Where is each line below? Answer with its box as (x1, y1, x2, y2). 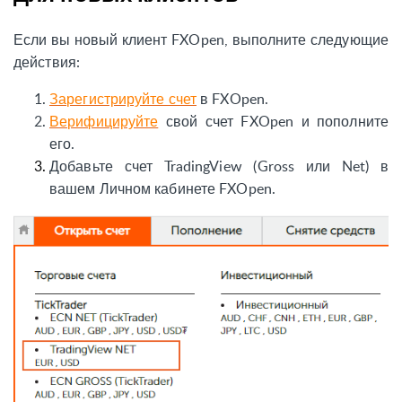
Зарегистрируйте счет (49, 88, 197, 109)
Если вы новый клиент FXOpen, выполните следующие (13, 29, 389, 49)
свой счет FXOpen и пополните (158, 110, 389, 131)
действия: (13, 51, 80, 72)
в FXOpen (197, 88, 265, 109)
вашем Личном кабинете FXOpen (49, 178, 272, 198)
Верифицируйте (49, 110, 159, 131)
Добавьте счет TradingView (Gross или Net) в (49, 155, 389, 176)
